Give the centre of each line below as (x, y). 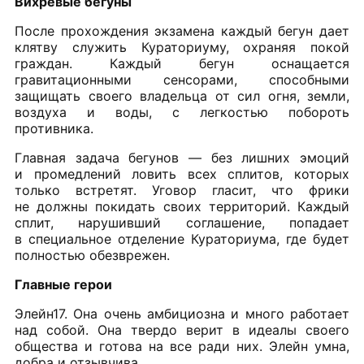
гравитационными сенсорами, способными (182, 80)
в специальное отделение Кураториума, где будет (182, 239)
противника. (54, 129)
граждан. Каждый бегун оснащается (182, 64)
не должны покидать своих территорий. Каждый (182, 207)
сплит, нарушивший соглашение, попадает (182, 223)
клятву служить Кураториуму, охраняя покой (182, 48)
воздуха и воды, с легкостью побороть (182, 113)
